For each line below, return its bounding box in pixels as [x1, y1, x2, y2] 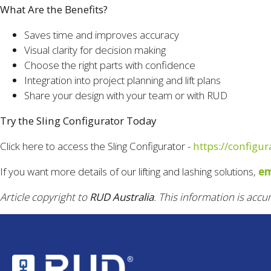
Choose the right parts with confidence [24, 57, 195, 72]
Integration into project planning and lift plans [24, 73, 221, 87]
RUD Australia [90, 189, 154, 204]
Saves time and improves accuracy [24, 27, 179, 42]
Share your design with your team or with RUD [24, 88, 227, 102]
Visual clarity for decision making [24, 42, 166, 57]
